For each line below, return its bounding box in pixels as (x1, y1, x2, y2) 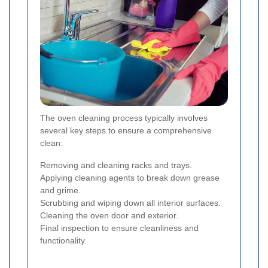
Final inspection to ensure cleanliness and (40, 223, 199, 233)
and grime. (40, 185, 81, 195)
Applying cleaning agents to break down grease (40, 172, 220, 182)
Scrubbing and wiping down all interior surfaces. (40, 197, 221, 208)
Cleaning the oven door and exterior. (40, 210, 178, 220)
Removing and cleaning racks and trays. (40, 160, 192, 170)
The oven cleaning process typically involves (40, 112, 208, 123)
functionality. (40, 235, 87, 245)
